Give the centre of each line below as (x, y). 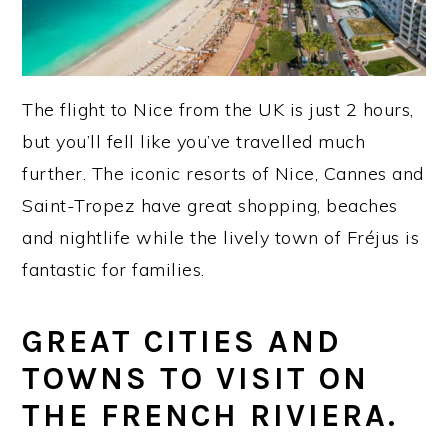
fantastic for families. (113, 269)
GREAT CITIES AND (182, 341)
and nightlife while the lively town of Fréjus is (221, 237)
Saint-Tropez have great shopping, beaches (210, 205)
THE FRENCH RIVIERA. (210, 415)
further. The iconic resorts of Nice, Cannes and (223, 173)
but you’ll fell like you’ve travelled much (194, 141)
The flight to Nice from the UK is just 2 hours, (218, 109)
